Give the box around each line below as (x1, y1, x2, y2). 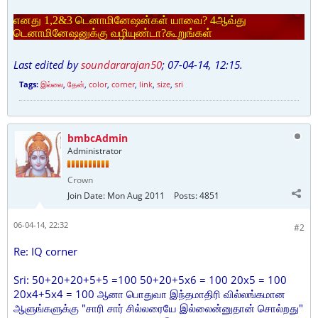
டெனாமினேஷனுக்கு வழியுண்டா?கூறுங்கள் (13, 27, 212, 39)
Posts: (174, 190, 197, 202)
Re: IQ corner (13, 244, 77, 258)
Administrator (67, 145, 122, 157)
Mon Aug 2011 (107, 190, 165, 202)
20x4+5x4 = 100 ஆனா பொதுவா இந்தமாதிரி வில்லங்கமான (13, 287, 285, 301)
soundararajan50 (81, 57, 162, 72)
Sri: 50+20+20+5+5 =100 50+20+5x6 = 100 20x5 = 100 (13, 273, 287, 287)
